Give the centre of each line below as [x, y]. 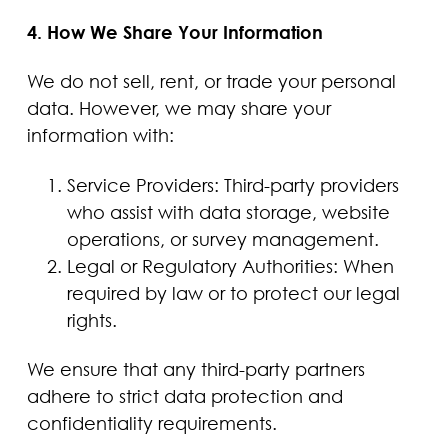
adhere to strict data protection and [184, 396]
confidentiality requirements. [151, 423]
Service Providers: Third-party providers [232, 184]
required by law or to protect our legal [233, 292]
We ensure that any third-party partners [195, 369]
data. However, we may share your [178, 108]
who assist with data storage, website [228, 211]
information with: [100, 135]
